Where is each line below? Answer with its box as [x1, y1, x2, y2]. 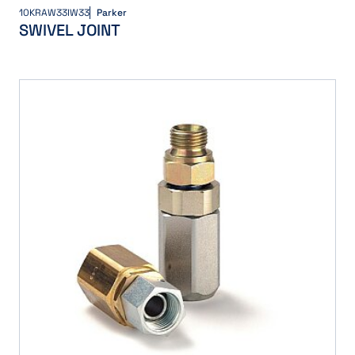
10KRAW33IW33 [19, 6, 90, 19]
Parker [97, 6, 127, 19]
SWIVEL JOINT [19, 20, 120, 40]
